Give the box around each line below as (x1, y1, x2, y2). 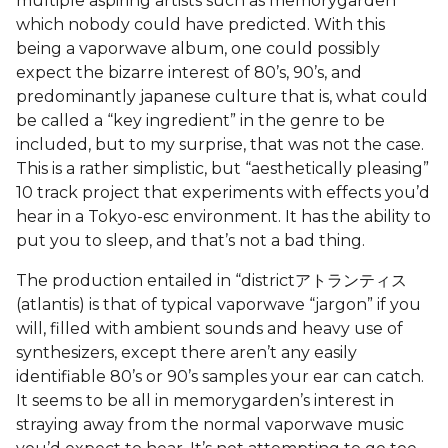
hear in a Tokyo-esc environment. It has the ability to (16, 206, 431, 226)
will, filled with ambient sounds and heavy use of (16, 318, 403, 338)
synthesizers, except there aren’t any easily (16, 342, 357, 362)
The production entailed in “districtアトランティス (16, 270, 407, 290)
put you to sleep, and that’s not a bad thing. (16, 230, 365, 250)
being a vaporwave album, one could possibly (16, 38, 380, 58)
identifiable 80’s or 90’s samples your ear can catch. (16, 366, 424, 386)
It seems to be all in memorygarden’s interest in (16, 390, 394, 410)
